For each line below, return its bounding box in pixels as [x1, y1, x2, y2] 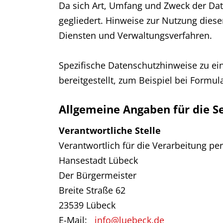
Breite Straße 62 [59, 184, 125, 196]
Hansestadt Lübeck [59, 154, 138, 166]
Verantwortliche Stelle [59, 124, 161, 136]
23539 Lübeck [59, 199, 115, 211]
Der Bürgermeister [59, 169, 136, 181]
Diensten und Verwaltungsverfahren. [59, 29, 212, 41]
